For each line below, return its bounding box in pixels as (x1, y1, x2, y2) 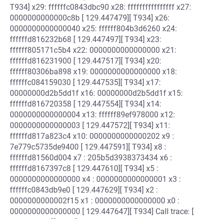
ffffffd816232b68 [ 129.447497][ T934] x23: (10, 35, 161, 44)
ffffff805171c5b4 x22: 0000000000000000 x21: (10, 45, 176, 55)
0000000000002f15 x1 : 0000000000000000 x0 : (10, 196, 179, 205)
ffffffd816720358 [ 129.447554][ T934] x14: (10, 99, 161, 109)
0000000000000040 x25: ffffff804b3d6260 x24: (10, 24, 177, 33)
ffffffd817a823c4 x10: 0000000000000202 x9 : (10, 131, 174, 141)
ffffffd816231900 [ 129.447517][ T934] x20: (10, 56, 161, 66)
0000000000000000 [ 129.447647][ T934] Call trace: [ (10, 207, 194, 216)
